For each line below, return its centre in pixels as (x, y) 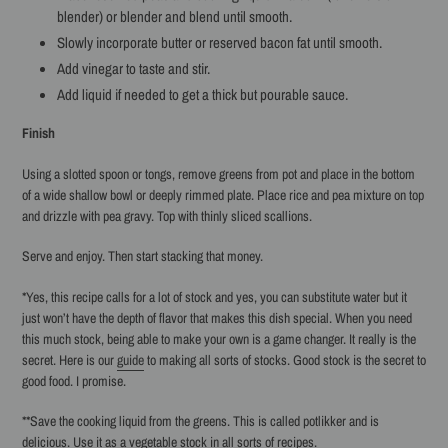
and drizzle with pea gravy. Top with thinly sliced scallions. (167, 215)
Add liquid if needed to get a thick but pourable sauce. (202, 94)
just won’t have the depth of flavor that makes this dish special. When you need (217, 317)
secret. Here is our (69, 359)
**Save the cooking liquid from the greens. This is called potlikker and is (200, 421)
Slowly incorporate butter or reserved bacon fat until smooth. (219, 42)
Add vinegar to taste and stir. (133, 68)
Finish (38, 133)
